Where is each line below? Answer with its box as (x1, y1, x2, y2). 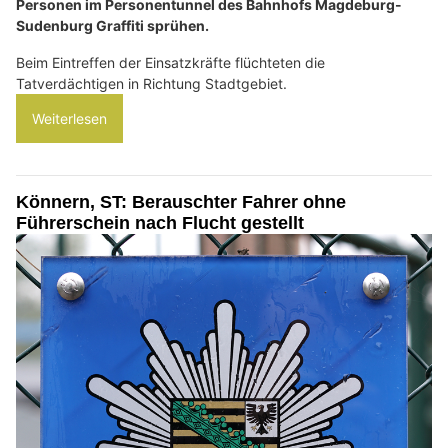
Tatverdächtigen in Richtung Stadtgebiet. (16, 74, 287, 92)
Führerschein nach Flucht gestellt (16, 212, 304, 233)
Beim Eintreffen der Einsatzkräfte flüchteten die (16, 53, 325, 71)
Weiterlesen (32, 109, 107, 127)
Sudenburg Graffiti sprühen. (16, 16, 209, 34)
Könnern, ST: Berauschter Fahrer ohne (16, 191, 346, 212)
